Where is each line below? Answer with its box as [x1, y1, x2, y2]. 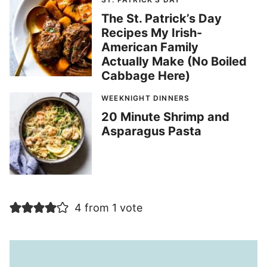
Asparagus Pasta [101, 124, 201, 139]
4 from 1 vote [74, 201, 142, 215]
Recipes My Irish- [101, 26, 202, 41]
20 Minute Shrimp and [101, 110, 229, 125]
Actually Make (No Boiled [101, 54, 247, 69]
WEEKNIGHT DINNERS [101, 94, 190, 103]
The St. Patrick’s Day [101, 11, 222, 26]
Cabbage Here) [101, 69, 190, 83]
